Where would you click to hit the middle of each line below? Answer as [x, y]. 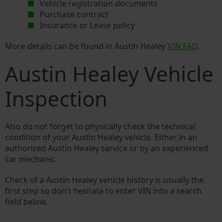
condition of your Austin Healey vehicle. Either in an [101, 138]
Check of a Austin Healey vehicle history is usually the [104, 180]
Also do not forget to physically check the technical [100, 127]
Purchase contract [74, 15]
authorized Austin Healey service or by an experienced [107, 148]
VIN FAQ [183, 46]
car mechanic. [31, 159]
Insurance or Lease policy [87, 26]
